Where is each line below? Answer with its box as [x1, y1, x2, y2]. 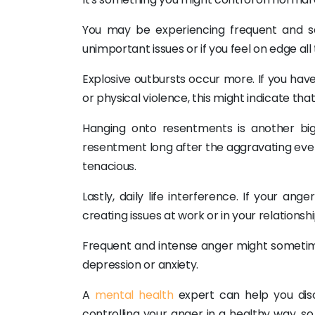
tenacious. [82, 158, 136, 174]
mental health [94, 287, 174, 303]
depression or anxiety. [82, 257, 198, 273]
